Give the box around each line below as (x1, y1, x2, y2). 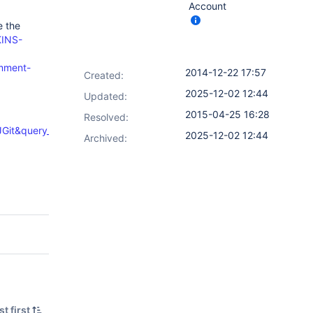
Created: (84, 69, 124, 81)
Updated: (84, 90, 127, 102)
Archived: (84, 132, 127, 144)
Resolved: (84, 111, 129, 123)
